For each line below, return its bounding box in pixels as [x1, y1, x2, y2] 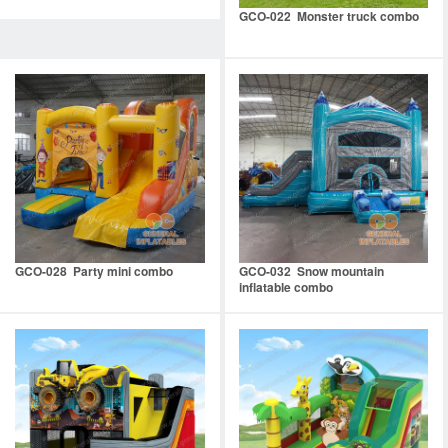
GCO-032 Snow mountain [238, 262, 384, 281]
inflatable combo [238, 278, 333, 297]
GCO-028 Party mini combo [15, 262, 173, 281]
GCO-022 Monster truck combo [238, 6, 419, 25]
